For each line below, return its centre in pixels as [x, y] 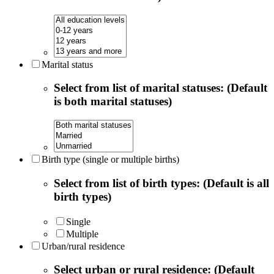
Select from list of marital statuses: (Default [161, 88]
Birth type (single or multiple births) [110, 160]
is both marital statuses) [113, 102]
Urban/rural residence [83, 246]
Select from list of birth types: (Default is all [161, 183]
